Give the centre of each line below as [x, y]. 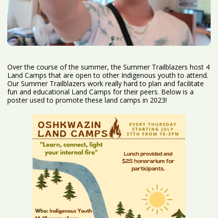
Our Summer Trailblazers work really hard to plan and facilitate [106, 84]
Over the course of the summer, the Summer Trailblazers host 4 [109, 67]
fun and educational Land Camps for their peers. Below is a [100, 92]
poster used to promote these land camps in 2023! [87, 100]
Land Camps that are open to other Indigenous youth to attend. [108, 75]
